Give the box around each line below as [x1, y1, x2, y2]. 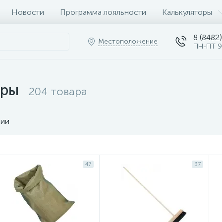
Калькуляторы [162, 7, 212, 17]
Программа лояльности [60, 7, 146, 17]
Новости [11, 7, 44, 17]
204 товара [29, 85, 87, 98]
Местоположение [98, 37, 158, 46]
